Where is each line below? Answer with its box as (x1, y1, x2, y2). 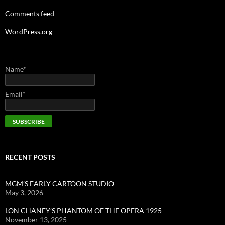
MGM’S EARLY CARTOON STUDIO (5, 179, 114, 188)
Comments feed (5, 9, 54, 18)
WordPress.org (5, 27, 52, 36)
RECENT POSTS (5, 153, 55, 162)
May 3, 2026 (5, 188, 43, 197)
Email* (5, 89, 26, 98)
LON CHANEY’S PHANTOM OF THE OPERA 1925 (5, 206, 162, 215)
